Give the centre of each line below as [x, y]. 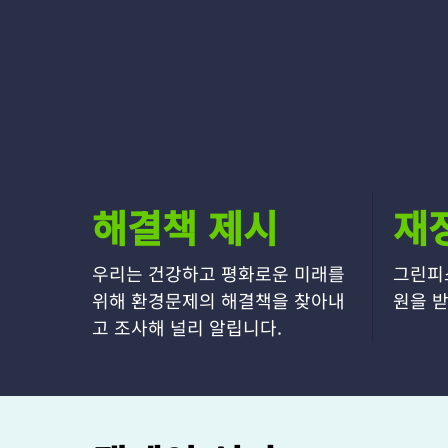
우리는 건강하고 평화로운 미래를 [218, 273]
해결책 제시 [185, 226]
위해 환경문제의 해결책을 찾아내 [218, 300]
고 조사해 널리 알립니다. [187, 327]
